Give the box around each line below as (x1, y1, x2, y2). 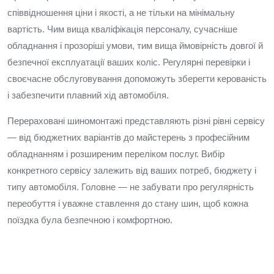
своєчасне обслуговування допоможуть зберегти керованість (7, 73, 267, 84)
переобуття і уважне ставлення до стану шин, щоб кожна (7, 198, 248, 209)
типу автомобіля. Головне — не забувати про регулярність (7, 182, 254, 192)
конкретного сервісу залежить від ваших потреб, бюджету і (7, 165, 256, 176)
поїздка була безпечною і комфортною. (7, 215, 172, 225)
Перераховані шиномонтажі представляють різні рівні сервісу (7, 116, 265, 126)
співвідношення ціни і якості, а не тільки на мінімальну (7, 7, 235, 18)
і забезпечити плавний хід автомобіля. (7, 90, 169, 100)
